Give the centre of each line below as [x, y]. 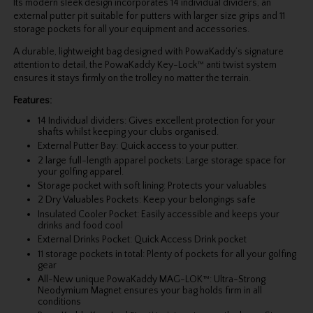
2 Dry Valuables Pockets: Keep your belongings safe [146, 200]
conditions [59, 301]
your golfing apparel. [80, 172]
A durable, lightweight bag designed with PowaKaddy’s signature [148, 51]
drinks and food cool [80, 225]
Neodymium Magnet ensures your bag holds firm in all [150, 290]
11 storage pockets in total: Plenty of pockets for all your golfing [167, 254]
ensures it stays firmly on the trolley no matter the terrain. [132, 78]
